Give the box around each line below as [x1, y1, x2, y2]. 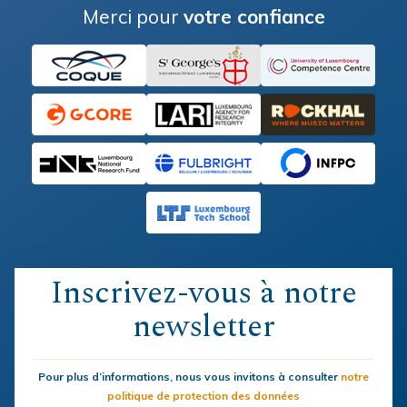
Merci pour [82, 5, 184, 29]
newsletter [132, 303, 275, 352]
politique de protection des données [107, 389, 300, 403]
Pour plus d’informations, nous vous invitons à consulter [38, 370, 341, 384]
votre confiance [183, 5, 325, 29]
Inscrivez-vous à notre [50, 270, 357, 318]
